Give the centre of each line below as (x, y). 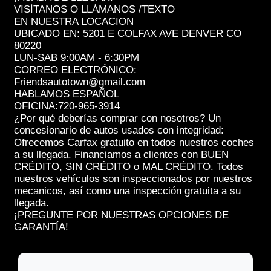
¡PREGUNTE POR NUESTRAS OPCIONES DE (121, 215)
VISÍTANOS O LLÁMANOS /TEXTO (97, 9)
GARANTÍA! (41, 227)
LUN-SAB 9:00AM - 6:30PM (78, 57)
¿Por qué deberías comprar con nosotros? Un (117, 118)
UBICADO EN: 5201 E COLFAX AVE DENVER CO (128, 33)
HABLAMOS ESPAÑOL (67, 94)
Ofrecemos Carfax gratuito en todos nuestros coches (134, 142)
